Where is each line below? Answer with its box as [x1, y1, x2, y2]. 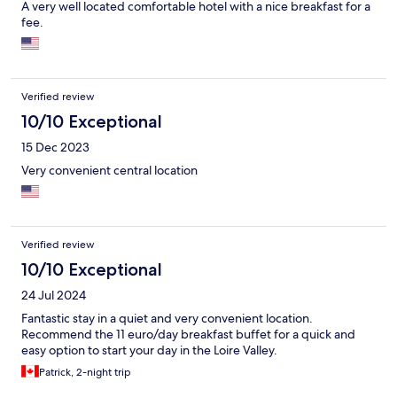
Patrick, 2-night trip [39, 365, 131, 380]
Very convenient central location [21, 162, 198, 179]
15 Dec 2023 [21, 139, 90, 156]
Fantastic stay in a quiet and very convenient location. [21, 310, 313, 327]
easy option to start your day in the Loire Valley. [21, 342, 277, 359]
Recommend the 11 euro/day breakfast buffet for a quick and [21, 326, 355, 343]
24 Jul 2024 [21, 287, 86, 304]
